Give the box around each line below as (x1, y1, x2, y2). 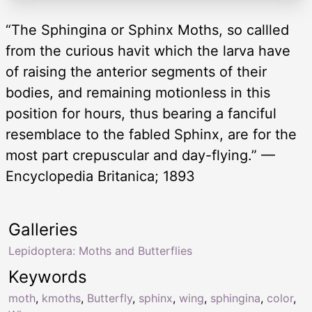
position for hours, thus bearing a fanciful (6, 104, 276, 122)
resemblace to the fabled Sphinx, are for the (6, 125, 297, 143)
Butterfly (87, 290, 132, 305)
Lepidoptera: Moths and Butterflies (8, 243, 192, 258)
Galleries (8, 219, 78, 240)
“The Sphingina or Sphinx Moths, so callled (6, 21, 289, 38)
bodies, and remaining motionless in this (6, 84, 270, 101)
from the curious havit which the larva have (6, 42, 290, 59)
